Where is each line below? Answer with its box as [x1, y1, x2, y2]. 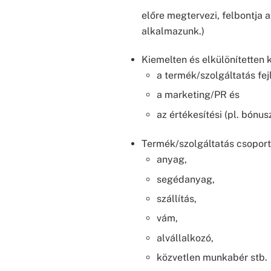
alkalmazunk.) [141, 25, 204, 38]
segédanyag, [157, 173, 215, 185]
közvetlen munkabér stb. [157, 252, 268, 264]
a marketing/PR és [157, 89, 240, 101]
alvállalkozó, [157, 232, 214, 244]
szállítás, [157, 192, 197, 204]
